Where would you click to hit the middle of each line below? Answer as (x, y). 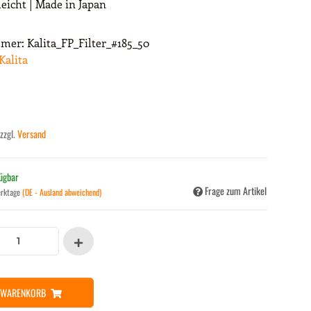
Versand (32, 133)
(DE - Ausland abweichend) (62, 192)
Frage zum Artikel (236, 190)
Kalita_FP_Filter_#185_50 (88, 42)
